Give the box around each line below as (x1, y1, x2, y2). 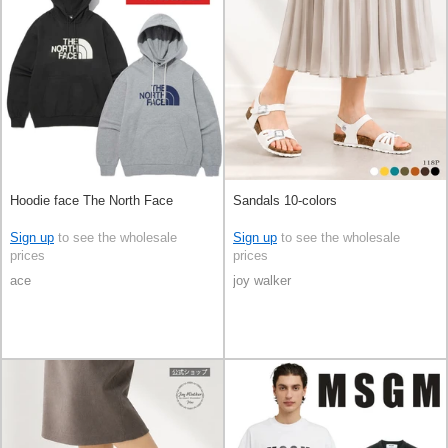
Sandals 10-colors (233, 193, 337, 209)
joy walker (233, 273, 291, 289)
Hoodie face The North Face (10, 193, 173, 209)
